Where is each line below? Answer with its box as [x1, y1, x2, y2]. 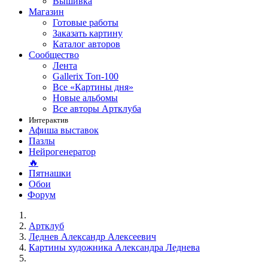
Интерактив [29, 115, 68, 124]
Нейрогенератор [29, 147, 96, 157]
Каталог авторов [53, 39, 120, 49]
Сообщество [29, 50, 79, 60]
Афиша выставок [29, 125, 99, 135]
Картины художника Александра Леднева [29, 242, 200, 252]
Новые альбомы [53, 93, 118, 103]
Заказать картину [53, 28, 123, 38]
